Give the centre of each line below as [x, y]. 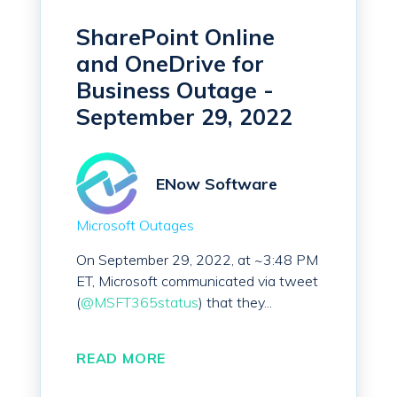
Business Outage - [175, 90]
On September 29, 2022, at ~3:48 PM [197, 260]
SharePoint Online [175, 37]
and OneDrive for [170, 64]
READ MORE [121, 358]
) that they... [235, 303]
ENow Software [217, 183]
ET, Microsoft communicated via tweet [197, 281]
